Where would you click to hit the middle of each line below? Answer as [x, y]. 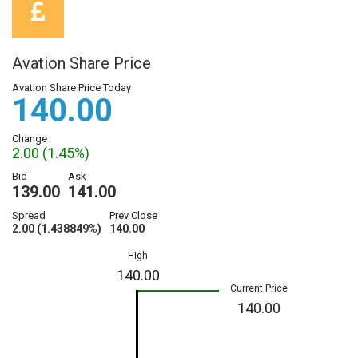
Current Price [259, 289]
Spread [29, 216]
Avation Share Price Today [72, 88]
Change [30, 139]
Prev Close [133, 216]
